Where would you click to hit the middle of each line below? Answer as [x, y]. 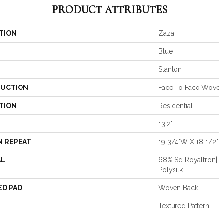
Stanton [170, 70]
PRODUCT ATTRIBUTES [109, 10]
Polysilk [171, 170]
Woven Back [178, 188]
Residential [175, 106]
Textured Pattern [184, 206]
